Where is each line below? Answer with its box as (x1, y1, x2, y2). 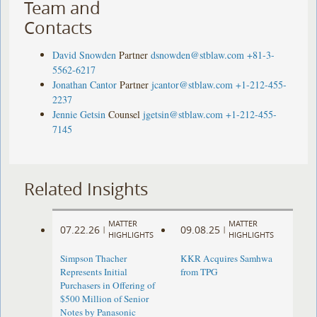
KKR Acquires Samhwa (180, 252, 272, 265)
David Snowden (52, 47, 117, 62)
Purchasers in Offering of (60, 279, 156, 292)
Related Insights (24, 177, 149, 200)
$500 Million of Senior (60, 292, 149, 306)
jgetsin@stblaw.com (143, 107, 224, 121)
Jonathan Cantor (52, 77, 117, 91)
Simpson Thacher (60, 252, 127, 265)
